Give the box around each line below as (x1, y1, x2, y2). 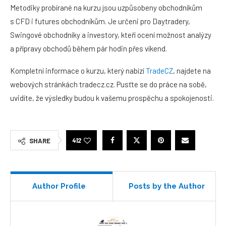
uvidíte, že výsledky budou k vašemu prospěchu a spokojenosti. (10, 93, 214, 102)
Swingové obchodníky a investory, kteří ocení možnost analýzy (10, 30, 211, 39)
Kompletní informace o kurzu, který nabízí (10, 66, 146, 75)
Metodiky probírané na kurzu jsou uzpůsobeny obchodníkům (10, 3, 202, 12)
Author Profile (32, 182, 86, 191)
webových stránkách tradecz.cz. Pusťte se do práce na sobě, (10, 80, 207, 89)
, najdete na (173, 66, 211, 75)
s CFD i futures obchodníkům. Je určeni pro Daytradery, (10, 17, 190, 26)
